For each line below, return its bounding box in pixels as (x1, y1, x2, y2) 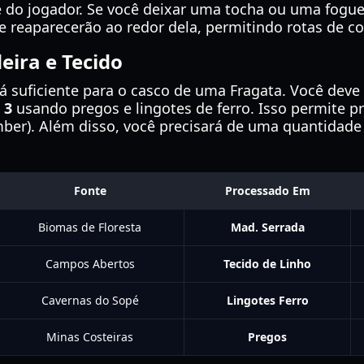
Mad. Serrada (230, 219, 305, 235)
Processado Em (224, 183, 310, 198)
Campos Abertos (45, 256, 135, 271)
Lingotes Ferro (226, 292, 309, 308)
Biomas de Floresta (38, 219, 141, 235)
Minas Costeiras (46, 329, 133, 344)
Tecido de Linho (223, 256, 311, 271)
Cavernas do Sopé (41, 292, 139, 308)
